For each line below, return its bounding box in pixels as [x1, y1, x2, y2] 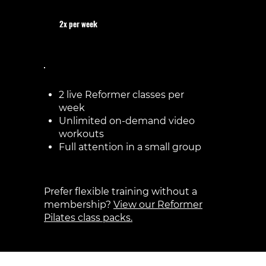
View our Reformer [113, 199, 202, 211]
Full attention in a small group [58, 141, 201, 153]
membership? [44, 199, 113, 211]
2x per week [59, 18, 97, 30]
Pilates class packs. [44, 212, 132, 224]
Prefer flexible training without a [44, 186, 197, 198]
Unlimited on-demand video [58, 115, 195, 127]
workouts [58, 128, 104, 140]
